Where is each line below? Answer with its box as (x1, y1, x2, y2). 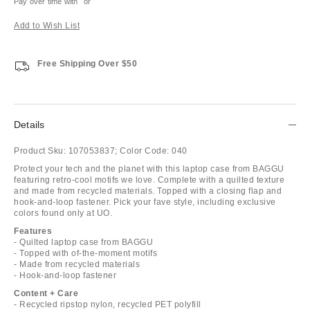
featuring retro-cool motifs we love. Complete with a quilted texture (14, 174, 284, 185)
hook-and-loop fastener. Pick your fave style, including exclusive (14, 197, 276, 207)
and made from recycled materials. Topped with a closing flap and (14, 185, 282, 196)
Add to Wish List (14, 20, 80, 30)
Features (14, 226, 52, 236)
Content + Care (14, 288, 78, 298)
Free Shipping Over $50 (37, 58, 137, 69)
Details (14, 118, 45, 130)
